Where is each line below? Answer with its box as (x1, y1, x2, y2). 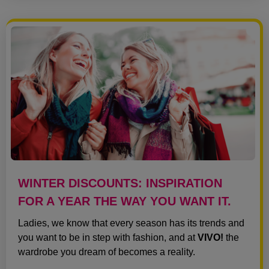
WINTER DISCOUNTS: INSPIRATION (18, 177, 222, 190)
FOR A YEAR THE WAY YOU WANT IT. (18, 195, 231, 208)
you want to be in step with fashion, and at (18, 232, 198, 243)
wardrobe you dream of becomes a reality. (18, 247, 195, 258)
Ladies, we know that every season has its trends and (18, 218, 244, 229)
